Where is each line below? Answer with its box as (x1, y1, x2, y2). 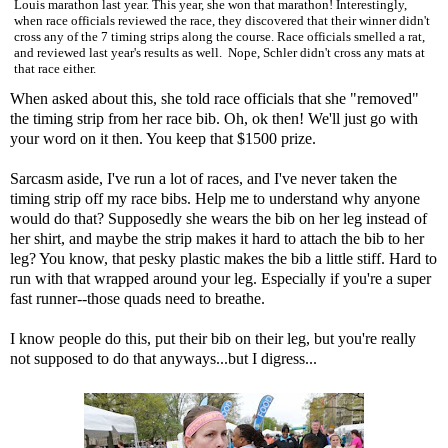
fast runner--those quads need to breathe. (10, 289, 265, 307)
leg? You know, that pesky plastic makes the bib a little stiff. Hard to (10, 249, 437, 267)
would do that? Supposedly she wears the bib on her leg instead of (10, 209, 427, 227)
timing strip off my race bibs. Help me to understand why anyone (10, 189, 420, 207)
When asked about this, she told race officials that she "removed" (10, 89, 419, 107)
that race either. (14, 61, 96, 77)
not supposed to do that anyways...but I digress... (10, 349, 317, 367)
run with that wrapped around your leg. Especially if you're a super (10, 269, 431, 287)
